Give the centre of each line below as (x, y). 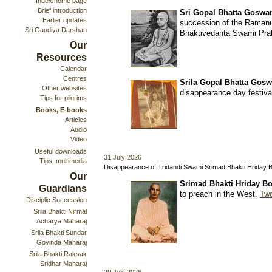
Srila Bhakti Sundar (59, 233)
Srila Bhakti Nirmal (60, 211)
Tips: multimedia (63, 161)
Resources (62, 57)
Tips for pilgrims (63, 98)
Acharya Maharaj (62, 221)
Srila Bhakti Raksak (58, 254)
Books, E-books (61, 110)
